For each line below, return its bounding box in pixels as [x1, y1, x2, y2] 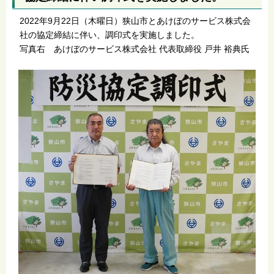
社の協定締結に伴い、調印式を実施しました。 [19, 30, 199, 40]
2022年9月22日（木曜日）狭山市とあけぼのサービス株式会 [19, 16, 251, 26]
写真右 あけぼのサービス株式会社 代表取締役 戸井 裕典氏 [19, 44, 250, 54]
